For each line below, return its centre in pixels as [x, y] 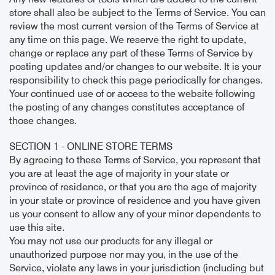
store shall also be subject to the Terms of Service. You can [137, 13]
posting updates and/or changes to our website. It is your [135, 67]
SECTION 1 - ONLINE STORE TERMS [91, 147]
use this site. [37, 228]
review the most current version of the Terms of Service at [134, 26]
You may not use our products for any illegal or [111, 241]
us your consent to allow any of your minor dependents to [135, 214]
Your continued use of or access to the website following [132, 94]
